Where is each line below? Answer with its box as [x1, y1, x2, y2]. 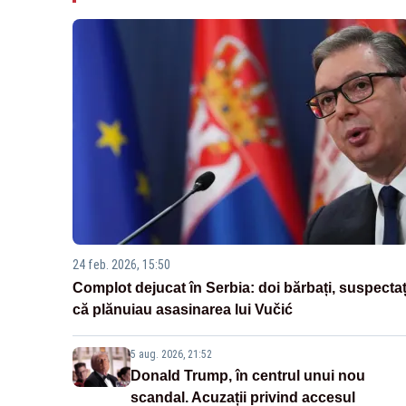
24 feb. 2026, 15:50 [72, 256, 170, 272]
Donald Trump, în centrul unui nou [130, 367, 365, 383]
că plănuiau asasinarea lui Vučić [72, 301, 293, 317]
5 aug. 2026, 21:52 [130, 347, 212, 361]
